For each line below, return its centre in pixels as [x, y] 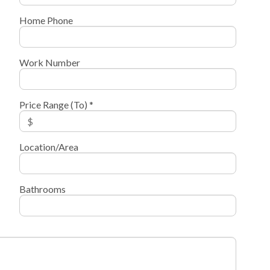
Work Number [49, 63]
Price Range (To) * [56, 105]
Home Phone [46, 20]
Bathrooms [42, 189]
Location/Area [49, 147]
